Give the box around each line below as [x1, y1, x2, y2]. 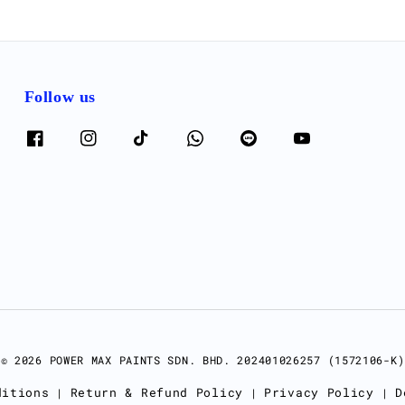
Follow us [24, 82, 97, 113]
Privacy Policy [264, 384, 374, 401]
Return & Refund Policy [70, 384, 243, 401]
